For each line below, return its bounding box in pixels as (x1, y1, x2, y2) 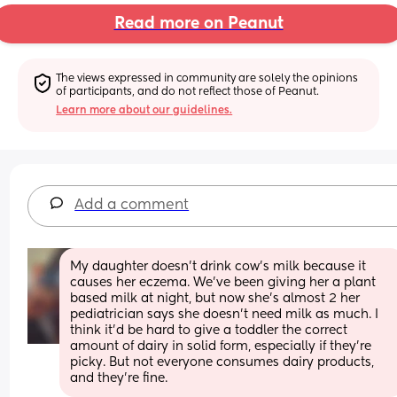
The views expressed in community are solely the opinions (56, 73, 359, 84)
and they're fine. (70, 371, 168, 385)
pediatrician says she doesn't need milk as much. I (70, 307, 379, 321)
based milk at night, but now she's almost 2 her (70, 292, 361, 305)
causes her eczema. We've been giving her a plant (70, 276, 377, 289)
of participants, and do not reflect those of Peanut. (56, 86, 320, 97)
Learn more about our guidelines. (56, 105, 233, 116)
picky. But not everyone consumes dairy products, (70, 355, 375, 369)
